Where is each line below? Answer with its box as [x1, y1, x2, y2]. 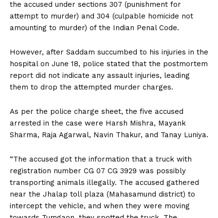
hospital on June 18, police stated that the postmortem [10, 59, 208, 69]
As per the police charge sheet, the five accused [10, 107, 183, 116]
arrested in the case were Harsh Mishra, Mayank [10, 119, 186, 128]
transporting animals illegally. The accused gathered [10, 178, 199, 187]
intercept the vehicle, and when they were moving [10, 201, 190, 211]
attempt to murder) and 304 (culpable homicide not [10, 12, 193, 21]
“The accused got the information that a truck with [10, 155, 192, 164]
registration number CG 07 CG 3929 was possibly [10, 166, 186, 176]
